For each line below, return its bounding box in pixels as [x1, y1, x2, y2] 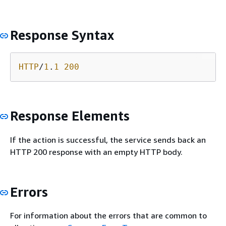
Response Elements [10, 108, 130, 124]
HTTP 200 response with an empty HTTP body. [10, 146, 183, 157]
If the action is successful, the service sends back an [10, 134, 206, 145]
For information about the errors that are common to [10, 210, 207, 221]
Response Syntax [10, 27, 114, 43]
